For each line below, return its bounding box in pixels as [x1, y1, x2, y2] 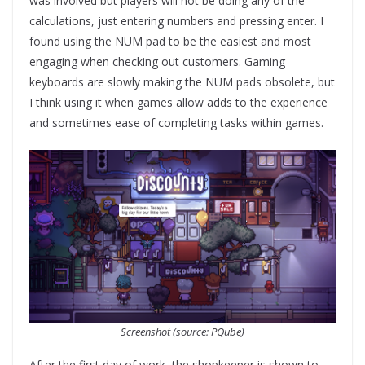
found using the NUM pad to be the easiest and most [29, 33, 311, 50]
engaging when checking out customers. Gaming [29, 54, 285, 70]
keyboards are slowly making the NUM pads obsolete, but [29, 74, 335, 90]
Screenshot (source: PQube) [121, 324, 244, 340]
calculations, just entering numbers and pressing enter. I [29, 13, 323, 29]
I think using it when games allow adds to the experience [29, 95, 328, 111]
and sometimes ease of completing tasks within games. [29, 115, 327, 131]
